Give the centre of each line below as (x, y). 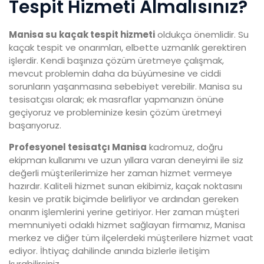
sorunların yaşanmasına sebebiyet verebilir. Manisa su (126, 87)
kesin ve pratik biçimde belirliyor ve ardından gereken (124, 199)
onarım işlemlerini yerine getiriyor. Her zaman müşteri (124, 212)
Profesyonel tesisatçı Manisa (78, 147)
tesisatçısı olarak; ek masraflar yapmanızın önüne (116, 100)
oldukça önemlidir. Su (202, 35)
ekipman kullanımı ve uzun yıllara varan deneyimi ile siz (126, 160)
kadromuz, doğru (185, 147)
